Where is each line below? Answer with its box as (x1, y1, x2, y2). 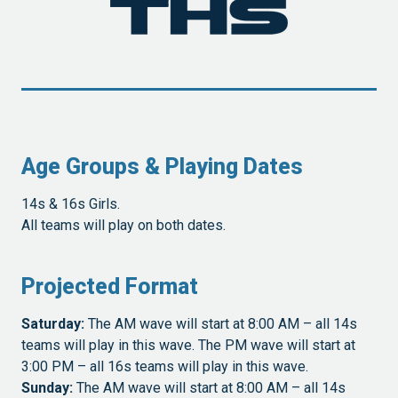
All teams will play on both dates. (21, 217, 226, 235)
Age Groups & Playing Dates (21, 153, 303, 179)
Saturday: (21, 315, 84, 333)
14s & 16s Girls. (21, 195, 120, 213)
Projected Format (21, 273, 198, 299)
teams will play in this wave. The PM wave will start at (21, 337, 355, 354)
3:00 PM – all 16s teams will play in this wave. (21, 358, 308, 376)
